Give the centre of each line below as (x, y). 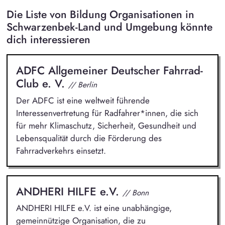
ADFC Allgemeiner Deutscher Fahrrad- (109, 71)
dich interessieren (48, 40)
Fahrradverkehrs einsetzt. (61, 150)
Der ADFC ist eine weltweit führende (83, 100)
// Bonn (135, 192)
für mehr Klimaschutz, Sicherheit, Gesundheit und (106, 125)
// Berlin (82, 85)
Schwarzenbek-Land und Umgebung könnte (109, 27)
